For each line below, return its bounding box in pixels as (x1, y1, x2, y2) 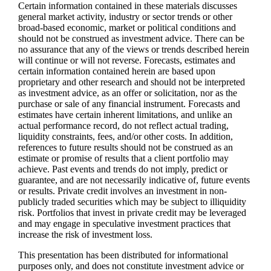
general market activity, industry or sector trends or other (18, 11, 233, 22)
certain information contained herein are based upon (18, 66, 216, 77)
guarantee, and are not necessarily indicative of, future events (18, 175, 250, 186)
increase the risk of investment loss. (18, 229, 153, 240)
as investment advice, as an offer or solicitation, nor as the (18, 88, 238, 99)
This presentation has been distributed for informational (18, 250, 229, 261)
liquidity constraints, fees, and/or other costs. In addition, (18, 131, 233, 142)
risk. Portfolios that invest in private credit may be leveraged (18, 207, 247, 218)
